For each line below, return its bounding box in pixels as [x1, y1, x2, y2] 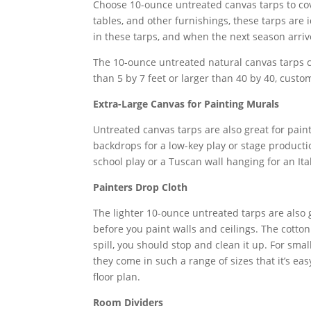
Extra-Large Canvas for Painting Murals [93, 96, 280, 110]
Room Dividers [93, 295, 164, 309]
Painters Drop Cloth [93, 180, 188, 194]
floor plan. [93, 269, 141, 283]
